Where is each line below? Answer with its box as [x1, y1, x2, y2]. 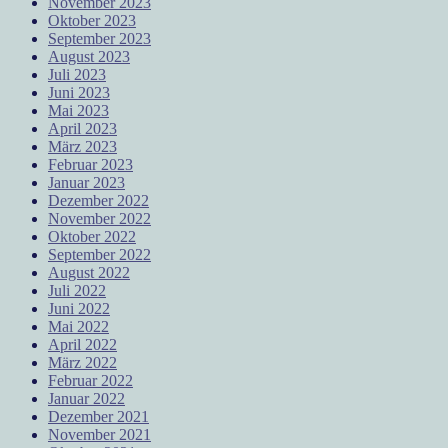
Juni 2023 [48, 83, 110, 101]
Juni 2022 [48, 299, 110, 317]
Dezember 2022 [48, 191, 149, 209]
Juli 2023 [48, 65, 106, 83]
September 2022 [48, 245, 151, 263]
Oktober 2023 [48, 11, 136, 29]
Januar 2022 [48, 389, 125, 407]
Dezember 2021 [48, 407, 149, 425]
